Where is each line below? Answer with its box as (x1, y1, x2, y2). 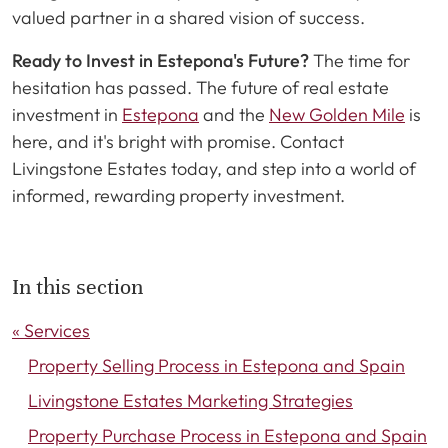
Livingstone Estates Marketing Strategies (28, 389, 353, 412)
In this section (12, 273, 143, 300)
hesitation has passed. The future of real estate (12, 76, 389, 99)
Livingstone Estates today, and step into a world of (12, 157, 416, 180)
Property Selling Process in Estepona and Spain (28, 354, 405, 377)
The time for (309, 49, 410, 72)
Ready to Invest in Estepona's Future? (12, 49, 309, 72)
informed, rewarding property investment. (12, 184, 345, 207)
